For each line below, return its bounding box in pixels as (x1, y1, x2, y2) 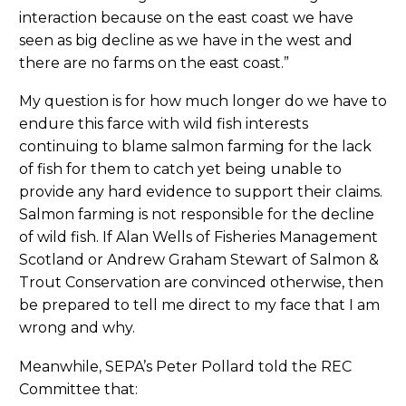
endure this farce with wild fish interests (19, 115, 308, 133)
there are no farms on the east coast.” (19, 53, 289, 72)
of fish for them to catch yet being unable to (19, 160, 342, 179)
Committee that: (19, 381, 138, 399)
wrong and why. (19, 319, 135, 337)
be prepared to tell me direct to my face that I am (19, 296, 380, 314)
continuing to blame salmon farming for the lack (19, 138, 372, 156)
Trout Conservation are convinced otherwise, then (19, 274, 383, 292)
